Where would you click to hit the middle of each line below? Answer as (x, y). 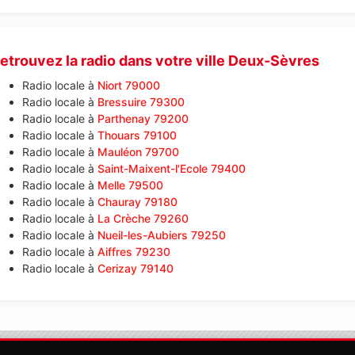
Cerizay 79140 (135, 268)
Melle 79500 (130, 185)
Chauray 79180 (137, 202)
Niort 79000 (128, 85)
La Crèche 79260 (143, 218)
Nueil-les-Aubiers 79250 (161, 235)
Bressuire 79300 (141, 102)
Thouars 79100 (137, 135)
